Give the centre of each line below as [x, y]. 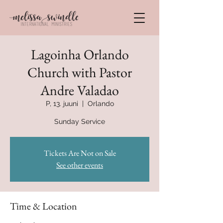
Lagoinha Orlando [80, 54]
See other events [80, 165]
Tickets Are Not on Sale [80, 153]
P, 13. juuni [62, 104]
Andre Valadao [80, 90]
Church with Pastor [80, 72]
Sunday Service [80, 121]
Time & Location [44, 206]
